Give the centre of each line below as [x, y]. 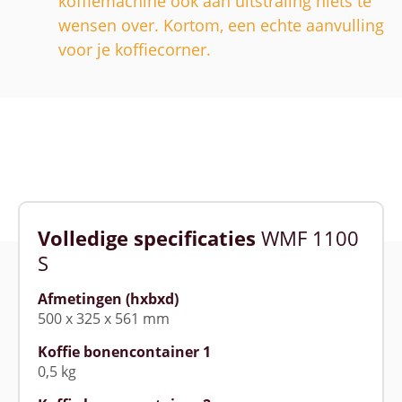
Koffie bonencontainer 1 [124, 351]
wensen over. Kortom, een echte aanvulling [221, 25]
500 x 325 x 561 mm [104, 318]
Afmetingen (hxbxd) [108, 298]
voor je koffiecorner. [135, 49]
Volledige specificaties [149, 237]
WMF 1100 [310, 237]
